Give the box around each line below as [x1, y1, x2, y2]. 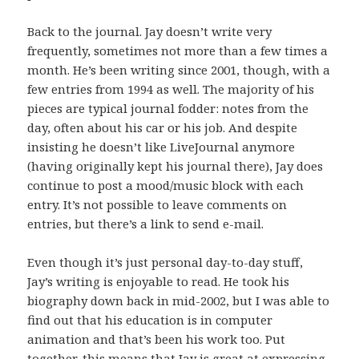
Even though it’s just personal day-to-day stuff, [27, 254, 304, 271]
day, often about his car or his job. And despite [27, 119, 298, 136]
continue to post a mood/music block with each [27, 177, 305, 194]
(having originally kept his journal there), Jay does [27, 158, 324, 175]
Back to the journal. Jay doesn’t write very [27, 23, 272, 40]
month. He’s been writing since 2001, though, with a [27, 62, 331, 79]
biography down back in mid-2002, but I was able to [27, 292, 330, 309]
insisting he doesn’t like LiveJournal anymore [27, 139, 296, 155]
